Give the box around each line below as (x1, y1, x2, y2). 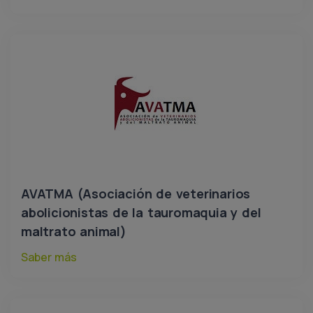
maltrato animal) (21, 223, 126, 240)
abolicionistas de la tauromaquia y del (21, 204, 261, 221)
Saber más (21, 249, 77, 265)
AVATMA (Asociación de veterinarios (21, 185, 251, 202)
